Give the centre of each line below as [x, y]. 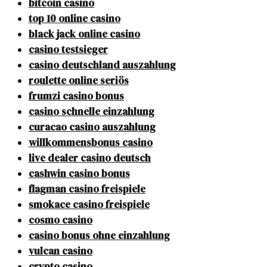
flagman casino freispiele [87, 189]
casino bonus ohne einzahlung [99, 236]
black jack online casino [84, 34]
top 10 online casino [74, 19]
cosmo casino [60, 220]
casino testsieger [68, 50]
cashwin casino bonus [79, 174]
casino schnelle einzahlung [91, 112]
